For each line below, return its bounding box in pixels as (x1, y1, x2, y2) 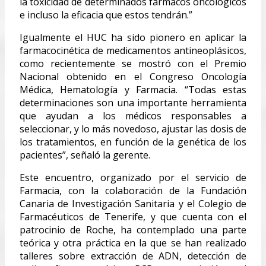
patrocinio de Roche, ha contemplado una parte (20, 223, 246, 236)
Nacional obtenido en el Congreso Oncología (20, 69, 246, 83)
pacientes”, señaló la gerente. (20, 148, 150, 161)
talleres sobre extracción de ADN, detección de (20, 249, 246, 262)
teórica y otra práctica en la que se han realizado (20, 236, 246, 249)
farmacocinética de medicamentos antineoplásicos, (20, 43, 246, 57)
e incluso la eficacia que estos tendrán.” (20, 8, 192, 21)
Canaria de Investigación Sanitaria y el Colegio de (20, 197, 246, 210)
